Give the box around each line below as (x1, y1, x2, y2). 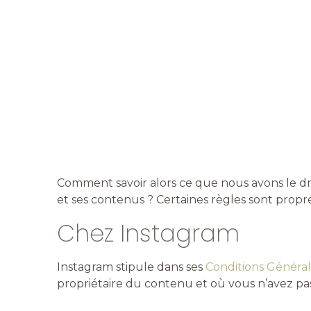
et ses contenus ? (57, 192, 153, 206)
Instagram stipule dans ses (57, 260, 205, 274)
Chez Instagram (57, 217, 239, 250)
